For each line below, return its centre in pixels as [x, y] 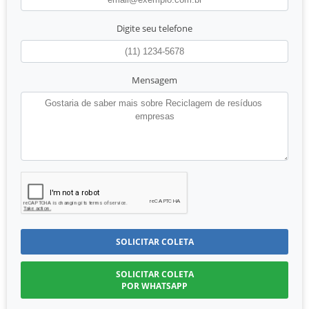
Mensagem [154, 80]
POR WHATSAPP [154, 286]
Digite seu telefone [154, 29]
